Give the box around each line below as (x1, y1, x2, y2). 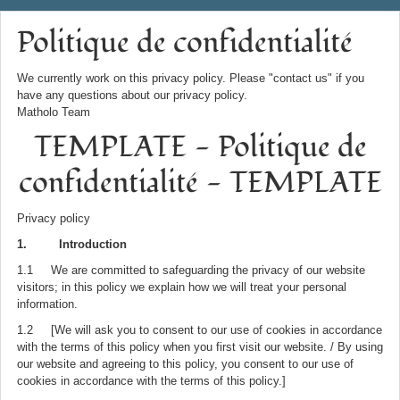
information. (17, 297, 78, 311)
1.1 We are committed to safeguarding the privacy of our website (17, 263, 365, 277)
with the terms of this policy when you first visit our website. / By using (17, 340, 383, 354)
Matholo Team (17, 105, 90, 119)
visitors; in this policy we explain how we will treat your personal (17, 280, 346, 294)
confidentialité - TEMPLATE (18, 162, 382, 203)
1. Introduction (17, 237, 127, 251)
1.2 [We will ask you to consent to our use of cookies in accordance (17, 323, 382, 337)
